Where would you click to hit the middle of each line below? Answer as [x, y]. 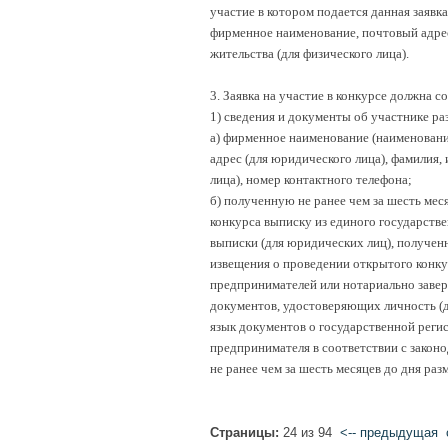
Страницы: [246, 432]
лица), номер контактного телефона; [310, 179]
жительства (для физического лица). [309, 53]
